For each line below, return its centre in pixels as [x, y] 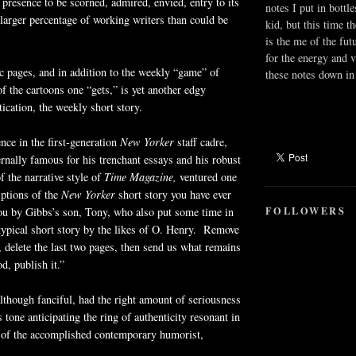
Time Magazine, [142, 176]
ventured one [208, 176]
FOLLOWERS [306, 210]
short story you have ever [173, 194]
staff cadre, [201, 141]
